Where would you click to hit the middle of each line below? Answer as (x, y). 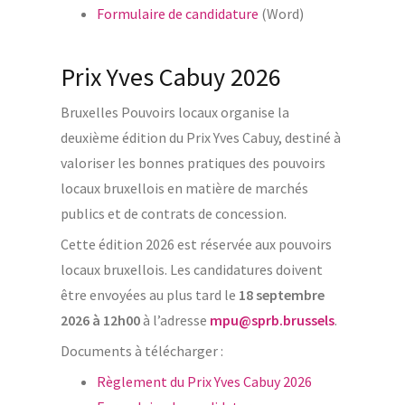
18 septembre (281, 294)
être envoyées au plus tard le (149, 294)
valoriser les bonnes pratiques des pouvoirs (193, 162)
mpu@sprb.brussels (272, 320)
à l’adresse (174, 320)
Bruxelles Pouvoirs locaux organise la (174, 112)
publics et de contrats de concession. (173, 213)
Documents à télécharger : (141, 350)
